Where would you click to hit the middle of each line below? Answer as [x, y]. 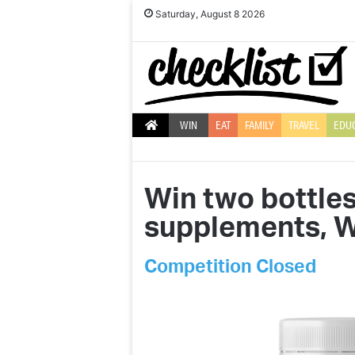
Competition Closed [230, 267]
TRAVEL [303, 126]
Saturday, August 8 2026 [209, 14]
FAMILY [259, 126]
